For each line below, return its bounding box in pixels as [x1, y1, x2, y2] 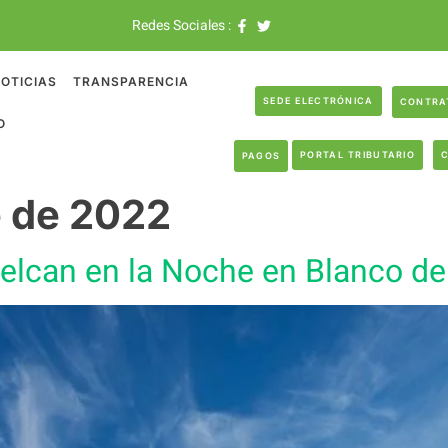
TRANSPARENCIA [73, 74, 190, 89]
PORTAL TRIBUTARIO [300, 149, 415, 160]
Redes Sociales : [132, 15, 231, 36]
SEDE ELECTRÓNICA [262, 95, 374, 106]
